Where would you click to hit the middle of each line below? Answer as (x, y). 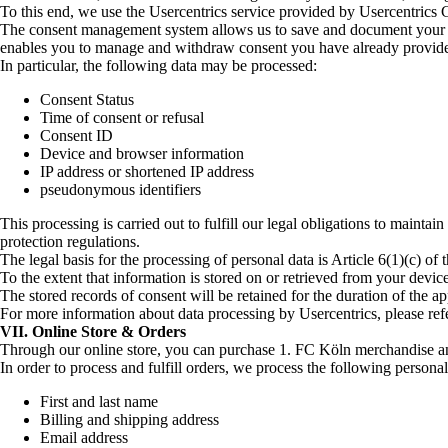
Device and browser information (142, 153)
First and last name (99, 401)
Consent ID (76, 135)
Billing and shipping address (129, 419)
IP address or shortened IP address (147, 171)
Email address (84, 437)
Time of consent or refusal (122, 117)
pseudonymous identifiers (120, 189)
